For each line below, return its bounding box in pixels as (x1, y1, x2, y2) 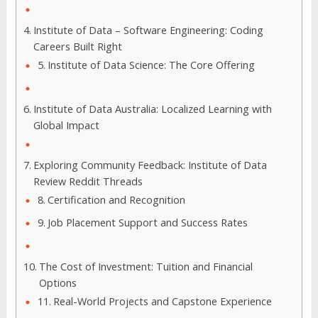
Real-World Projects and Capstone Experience (53, 295, 272, 309)
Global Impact (33, 119, 99, 132)
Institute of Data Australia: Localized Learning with (33, 102, 272, 116)
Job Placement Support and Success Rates (47, 216, 248, 230)
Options (38, 276, 77, 290)
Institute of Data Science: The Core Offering (47, 58, 255, 72)
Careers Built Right (33, 40, 122, 53)
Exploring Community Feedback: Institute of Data (33, 158, 267, 172)
